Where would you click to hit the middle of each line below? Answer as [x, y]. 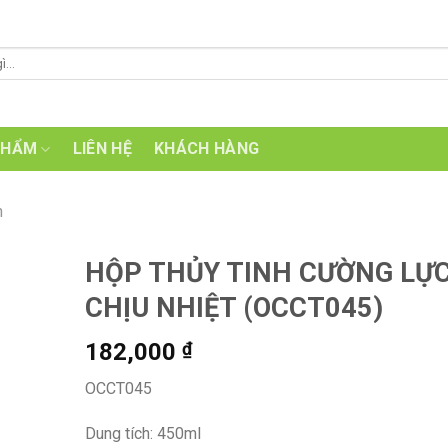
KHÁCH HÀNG [206, 148]
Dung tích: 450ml [142, 434]
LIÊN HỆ [102, 148]
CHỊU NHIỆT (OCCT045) [233, 308]
